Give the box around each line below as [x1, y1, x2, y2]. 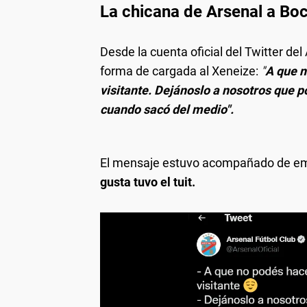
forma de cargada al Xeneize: [100, 64, 261, 79]
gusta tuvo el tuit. [100, 175, 195, 190]
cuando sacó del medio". [100, 102, 234, 117]
